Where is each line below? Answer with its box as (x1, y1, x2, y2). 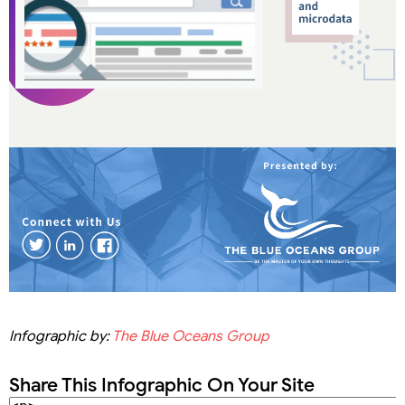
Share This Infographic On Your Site (9, 372, 315, 397)
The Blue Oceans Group (112, 326, 269, 345)
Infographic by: (9, 326, 112, 345)
